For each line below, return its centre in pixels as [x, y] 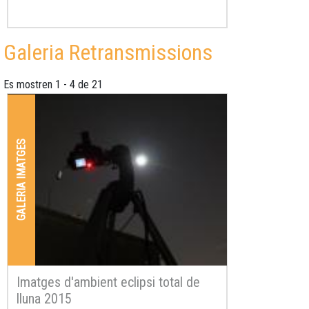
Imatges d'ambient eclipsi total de [108, 282]
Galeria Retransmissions [108, 53]
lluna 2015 [44, 298]
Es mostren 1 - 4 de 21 [53, 85]
